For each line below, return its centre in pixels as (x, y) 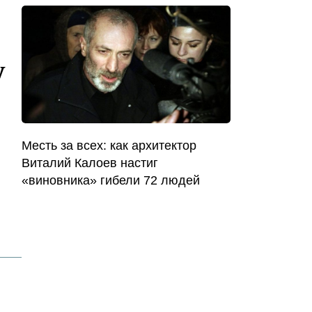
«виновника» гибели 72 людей (111, 180)
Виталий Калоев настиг (90, 163)
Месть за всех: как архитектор (109, 145)
